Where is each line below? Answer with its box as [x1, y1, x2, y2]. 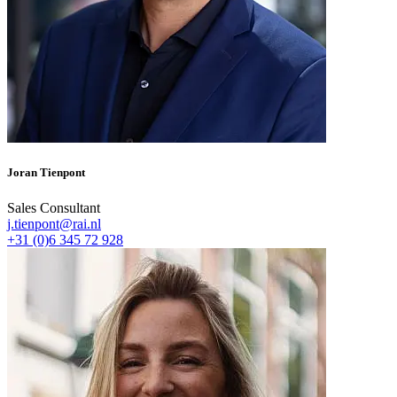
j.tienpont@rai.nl [7, 215, 101, 231]
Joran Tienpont [7, 166, 85, 180]
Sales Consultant [7, 199, 100, 215]
